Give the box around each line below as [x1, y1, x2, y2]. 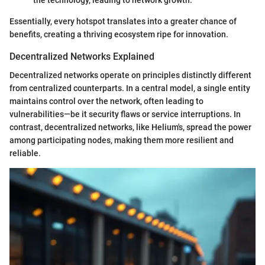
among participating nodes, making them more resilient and [9, 135, 234, 146]
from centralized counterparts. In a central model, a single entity [9, 83, 250, 93]
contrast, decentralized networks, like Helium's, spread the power [9, 122, 251, 132]
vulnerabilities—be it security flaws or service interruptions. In [9, 109, 241, 119]
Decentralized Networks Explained [9, 51, 154, 63]
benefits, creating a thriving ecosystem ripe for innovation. [9, 30, 228, 40]
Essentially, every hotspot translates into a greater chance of [9, 17, 237, 27]
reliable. [9, 148, 41, 159]
